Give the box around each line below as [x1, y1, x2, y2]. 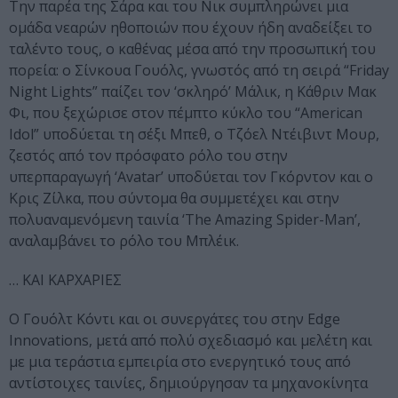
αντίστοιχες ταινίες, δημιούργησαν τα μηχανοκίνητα [9, 373, 368, 394]
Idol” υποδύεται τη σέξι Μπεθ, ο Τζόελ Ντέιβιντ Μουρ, [9, 124, 379, 145]
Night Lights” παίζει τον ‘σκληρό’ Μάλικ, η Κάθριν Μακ [9, 82, 377, 102]
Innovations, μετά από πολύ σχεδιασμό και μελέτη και [9, 330, 372, 351]
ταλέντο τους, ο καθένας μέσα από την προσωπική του [9, 39, 376, 60]
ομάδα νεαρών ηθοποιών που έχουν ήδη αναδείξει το [9, 18, 372, 38]
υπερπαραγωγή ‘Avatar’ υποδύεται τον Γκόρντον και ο [9, 167, 373, 187]
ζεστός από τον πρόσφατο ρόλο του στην [9, 146, 288, 166]
